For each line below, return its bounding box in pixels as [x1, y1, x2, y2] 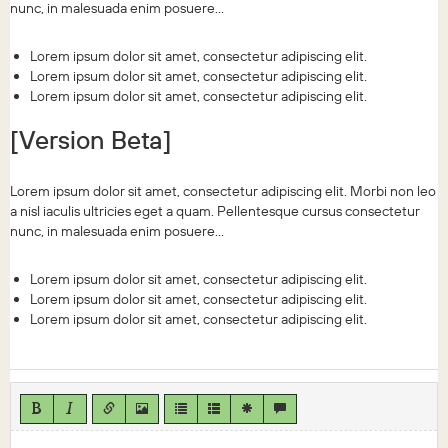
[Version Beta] [10, 124, 171, 157]
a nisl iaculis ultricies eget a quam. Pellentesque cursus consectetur [10, 202, 420, 221]
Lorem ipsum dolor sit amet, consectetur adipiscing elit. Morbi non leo [10, 182, 436, 201]
